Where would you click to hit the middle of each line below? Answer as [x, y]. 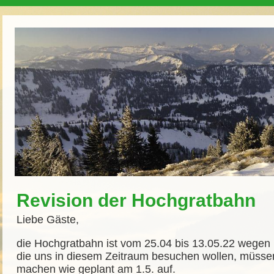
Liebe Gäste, [48, 220]
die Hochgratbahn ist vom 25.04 [96, 243]
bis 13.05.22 [205, 243]
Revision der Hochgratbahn [136, 200]
